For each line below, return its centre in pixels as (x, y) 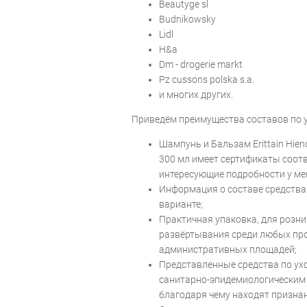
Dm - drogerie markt (201, 64)
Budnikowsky (187, 19)
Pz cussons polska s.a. (207, 79)
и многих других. (196, 94)
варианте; (181, 204)
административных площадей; (228, 249)
